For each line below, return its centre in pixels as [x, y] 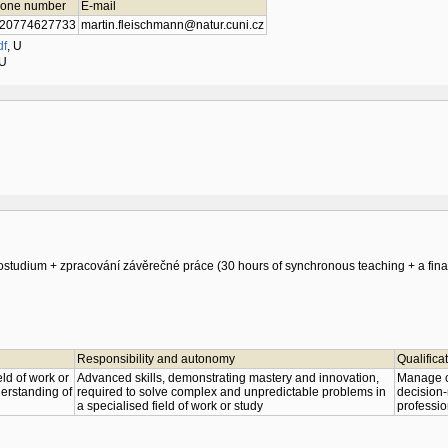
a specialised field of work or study [170, 406]
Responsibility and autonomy [156, 359]
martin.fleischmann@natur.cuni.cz [172, 25]
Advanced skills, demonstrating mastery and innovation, [228, 378]
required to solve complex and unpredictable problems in [231, 392]
